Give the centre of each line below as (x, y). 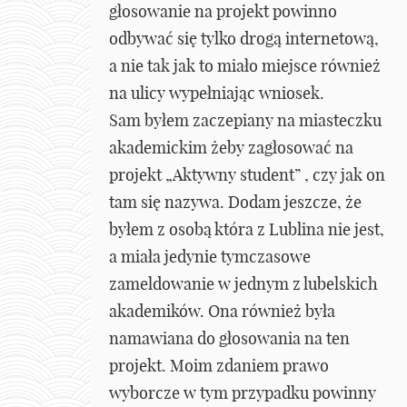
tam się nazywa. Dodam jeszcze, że (235, 203)
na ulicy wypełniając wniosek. (217, 94)
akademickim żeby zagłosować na (231, 148)
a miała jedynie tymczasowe (210, 257)
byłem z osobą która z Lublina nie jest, (247, 230)
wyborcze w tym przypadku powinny (243, 393)
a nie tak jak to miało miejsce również (245, 66)
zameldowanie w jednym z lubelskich (243, 284)
